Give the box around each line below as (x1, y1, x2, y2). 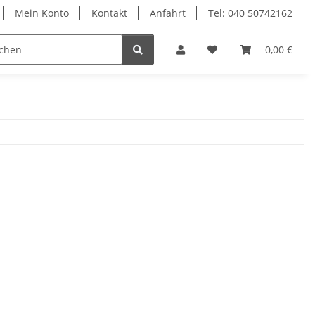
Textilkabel (55, 43, 106, 57)
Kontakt (91, 6, 127, 20)
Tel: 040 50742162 (208, 6, 292, 20)
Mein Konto (15, 6, 69, 20)
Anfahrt (150, 6, 186, 20)
